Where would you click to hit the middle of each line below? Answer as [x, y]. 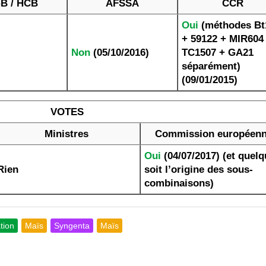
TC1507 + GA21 [218, 53]
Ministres [67, 134]
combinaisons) [179, 183]
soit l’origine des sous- [199, 170]
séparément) [211, 66]
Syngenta [72, 226]
